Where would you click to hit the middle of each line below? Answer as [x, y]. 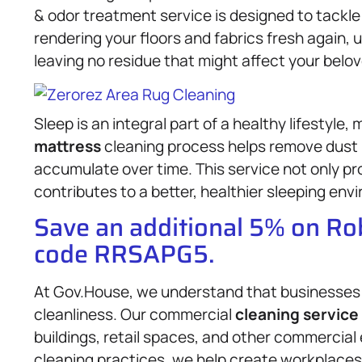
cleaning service [297, 315]
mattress [67, 146]
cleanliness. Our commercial [135, 315]
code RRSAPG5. [124, 254]
